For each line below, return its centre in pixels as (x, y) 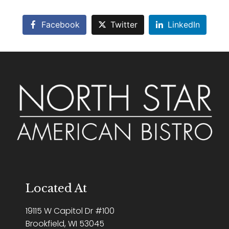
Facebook (60, 25)
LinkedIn (184, 25)
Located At (56, 189)
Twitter (124, 25)
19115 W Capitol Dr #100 (70, 211)
